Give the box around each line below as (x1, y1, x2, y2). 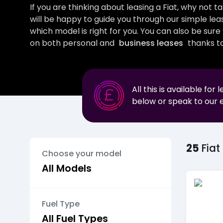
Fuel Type (42, 198, 80, 210)
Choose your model (42, 148, 121, 160)
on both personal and (30, 37, 116, 49)
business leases (118, 37, 183, 49)
